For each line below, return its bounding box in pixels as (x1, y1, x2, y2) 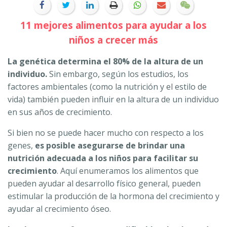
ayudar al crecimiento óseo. (8, 203, 111, 215)
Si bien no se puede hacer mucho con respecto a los (8, 127, 204, 139)
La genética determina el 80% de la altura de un (8, 56, 203, 67)
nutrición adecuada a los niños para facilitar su (8, 153, 198, 164)
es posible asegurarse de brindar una (35, 140, 185, 152)
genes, (8, 140, 35, 152)
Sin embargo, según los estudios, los (47, 68, 188, 80)
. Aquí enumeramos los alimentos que (57, 165, 199, 177)
